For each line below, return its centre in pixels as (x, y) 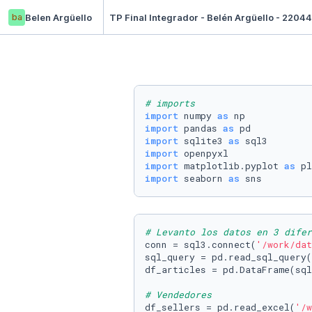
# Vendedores (178, 295)
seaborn (203, 178)
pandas (201, 128)
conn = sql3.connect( (201, 244)
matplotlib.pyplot (231, 166)
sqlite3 (203, 141)
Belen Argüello (58, 17)
